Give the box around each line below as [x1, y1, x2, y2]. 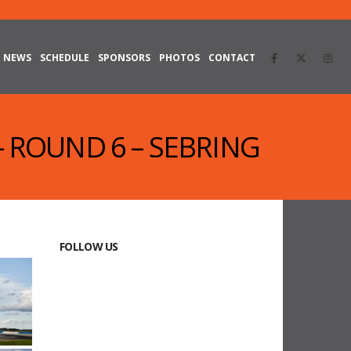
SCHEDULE [40, 51, 89, 64]
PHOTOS [159, 51, 200, 64]
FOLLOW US [60, 239, 118, 254]
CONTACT [208, 51, 255, 64]
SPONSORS [98, 51, 150, 64]
